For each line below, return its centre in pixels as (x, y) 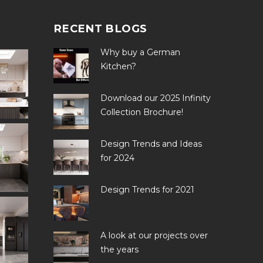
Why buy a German (140, 52)
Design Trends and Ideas (151, 144)
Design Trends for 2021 (147, 190)
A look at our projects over (154, 235)
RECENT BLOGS (100, 28)
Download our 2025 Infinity (155, 98)
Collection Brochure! (141, 112)
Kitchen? (118, 66)
